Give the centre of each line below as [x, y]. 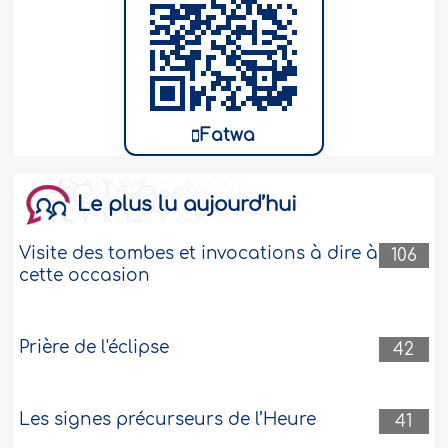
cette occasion [85, 276]
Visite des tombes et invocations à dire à [199, 254]
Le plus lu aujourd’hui [187, 205]
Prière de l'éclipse [94, 348]
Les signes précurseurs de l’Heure [168, 420]
